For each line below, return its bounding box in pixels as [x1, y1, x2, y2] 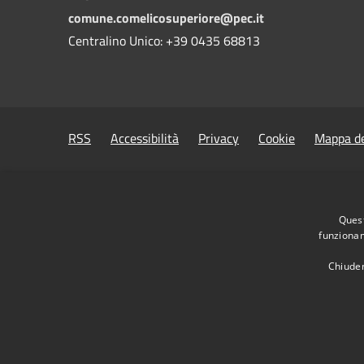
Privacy [198, 128, 239, 148]
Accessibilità [110, 128, 179, 148]
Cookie [258, 128, 295, 148]
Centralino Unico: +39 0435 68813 [68, 30, 260, 50]
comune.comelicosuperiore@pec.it [68, 7, 264, 28]
